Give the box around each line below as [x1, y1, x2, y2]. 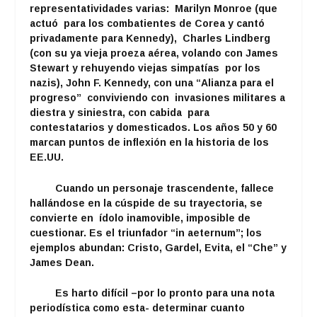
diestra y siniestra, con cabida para [30, 107, 221, 119]
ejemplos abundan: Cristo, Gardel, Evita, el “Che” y [30, 241, 287, 253]
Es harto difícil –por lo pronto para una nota [30, 287, 275, 299]
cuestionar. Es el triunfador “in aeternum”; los [30, 226, 263, 238]
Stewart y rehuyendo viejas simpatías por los [30, 62, 261, 74]
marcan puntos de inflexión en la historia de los [30, 137, 270, 149]
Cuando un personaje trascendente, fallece [55, 182, 275, 194]
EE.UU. [30, 151, 64, 163]
